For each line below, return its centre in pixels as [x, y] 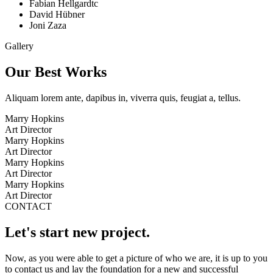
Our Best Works [56, 72]
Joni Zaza [48, 26]
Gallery [19, 46]
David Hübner [57, 15]
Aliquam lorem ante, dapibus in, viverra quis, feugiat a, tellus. [123, 98]
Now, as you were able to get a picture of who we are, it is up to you [136, 258]
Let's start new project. [77, 232]
